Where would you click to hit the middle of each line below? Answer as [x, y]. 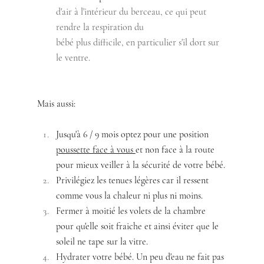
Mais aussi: [56, 104]
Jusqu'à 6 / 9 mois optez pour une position [133, 134]
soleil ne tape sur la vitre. [102, 242]
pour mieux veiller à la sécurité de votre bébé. [140, 165]
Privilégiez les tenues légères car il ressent [133, 180]
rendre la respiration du [101, 27]
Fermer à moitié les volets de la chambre [132, 211]
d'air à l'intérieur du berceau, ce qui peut [132, 12]
